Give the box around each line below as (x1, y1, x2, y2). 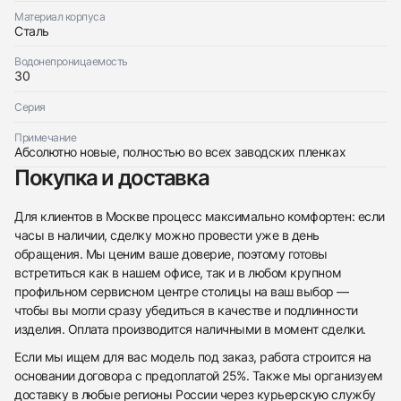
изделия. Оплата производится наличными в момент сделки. (14, 321, 366, 337)
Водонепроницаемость (14, 55, 128, 69)
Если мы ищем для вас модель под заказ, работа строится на (14, 349, 371, 365)
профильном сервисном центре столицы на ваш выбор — (14, 284, 349, 300)
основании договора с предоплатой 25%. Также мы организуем (14, 368, 383, 384)
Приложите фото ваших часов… (107, 107, 294, 123)
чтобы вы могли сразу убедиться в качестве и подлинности (14, 303, 358, 319)
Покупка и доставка (14, 165, 209, 192)
